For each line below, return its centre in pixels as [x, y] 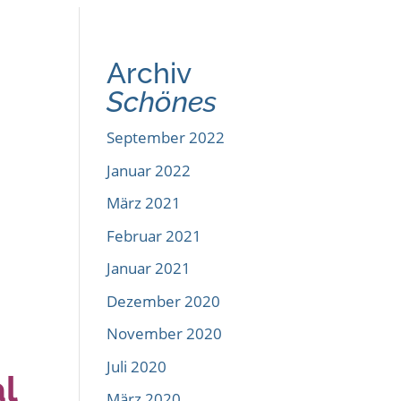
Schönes [162, 102]
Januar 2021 [149, 268]
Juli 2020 [137, 366]
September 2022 [166, 137]
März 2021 [144, 203]
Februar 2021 [154, 235]
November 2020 [165, 333]
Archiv [149, 73]
